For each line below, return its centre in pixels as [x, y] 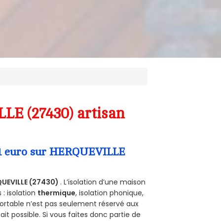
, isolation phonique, [110, 193]
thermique [57, 193]
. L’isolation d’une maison [103, 182]
